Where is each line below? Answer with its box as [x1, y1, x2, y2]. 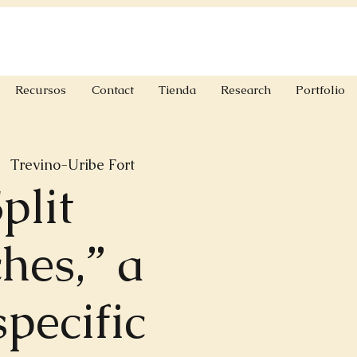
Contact [91, 82, 134, 97]
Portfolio [295, 82, 345, 97]
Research [220, 82, 271, 97]
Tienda [158, 82, 196, 97]
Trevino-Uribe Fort [10, 155, 135, 174]
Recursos [15, 82, 66, 97]
